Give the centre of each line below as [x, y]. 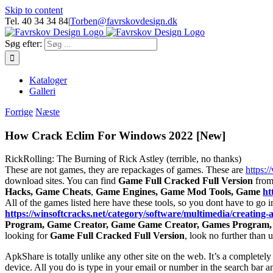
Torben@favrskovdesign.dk [124, 21]
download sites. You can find [62, 181]
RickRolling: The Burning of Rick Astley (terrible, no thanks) [123, 159]
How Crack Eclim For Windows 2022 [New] [115, 135]
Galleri [42, 91]
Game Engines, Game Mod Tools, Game [179, 192]
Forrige [19, 112]
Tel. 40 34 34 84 [37, 21]
